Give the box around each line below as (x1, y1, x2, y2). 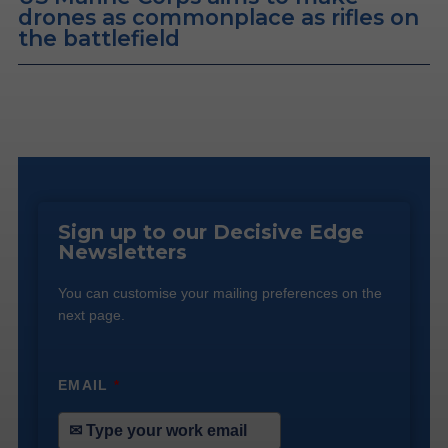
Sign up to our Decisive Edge (57, 219, 364, 244)
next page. (57, 306, 125, 323)
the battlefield (18, 24, 180, 51)
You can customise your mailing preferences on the (57, 284, 382, 301)
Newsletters (57, 239, 187, 264)
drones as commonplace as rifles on (18, 3, 419, 30)
